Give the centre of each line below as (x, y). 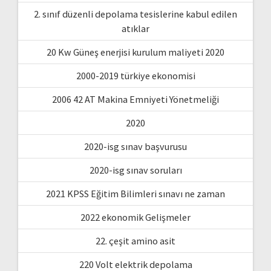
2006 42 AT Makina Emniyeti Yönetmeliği (135, 99)
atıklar (135, 28)
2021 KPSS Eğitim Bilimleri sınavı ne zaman (135, 193)
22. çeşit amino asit (135, 240)
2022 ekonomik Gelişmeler (135, 217)
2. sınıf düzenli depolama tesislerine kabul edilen (135, 14)
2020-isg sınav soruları (135, 170)
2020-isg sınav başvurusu (135, 146)
